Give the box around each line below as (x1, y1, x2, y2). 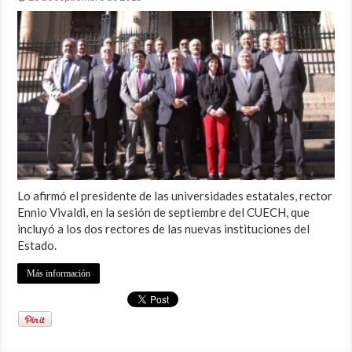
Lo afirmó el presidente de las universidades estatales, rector (17, 188, 333, 203)
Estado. (17, 237, 57, 252)
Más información (27, 267, 91, 279)
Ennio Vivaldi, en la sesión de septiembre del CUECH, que (17, 204, 310, 219)
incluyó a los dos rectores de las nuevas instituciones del (17, 221, 310, 236)
